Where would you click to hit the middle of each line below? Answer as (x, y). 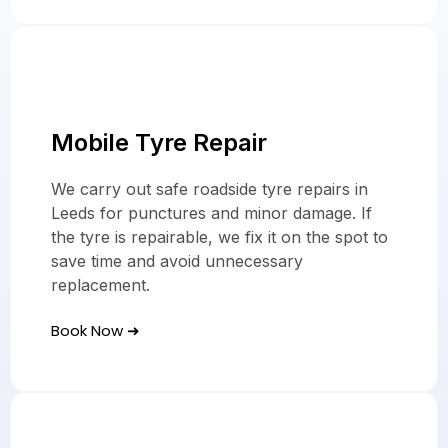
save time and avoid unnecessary (177, 261)
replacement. (100, 285)
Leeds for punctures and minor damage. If (211, 213)
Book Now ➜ (95, 331)
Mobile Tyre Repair (159, 143)
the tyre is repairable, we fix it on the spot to (219, 237)
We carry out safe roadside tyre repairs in (209, 189)
